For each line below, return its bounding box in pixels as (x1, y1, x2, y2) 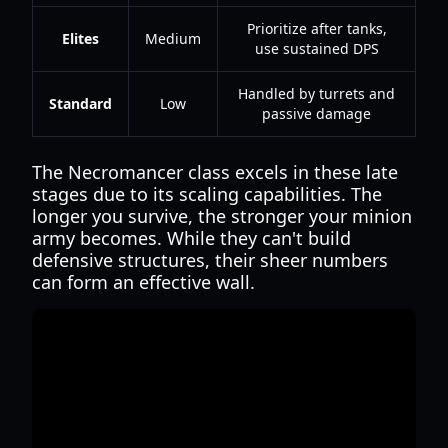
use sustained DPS (254, 39, 379, 58)
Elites (62, 29, 99, 48)
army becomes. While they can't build (32, 226, 351, 250)
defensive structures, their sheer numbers (32, 248, 388, 272)
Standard (49, 94, 112, 113)
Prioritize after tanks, (246, 19, 387, 38)
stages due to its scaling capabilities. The (32, 182, 382, 206)
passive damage (262, 104, 371, 123)
